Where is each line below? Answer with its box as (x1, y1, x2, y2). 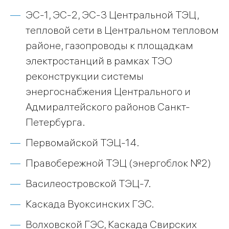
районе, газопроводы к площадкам (26, 39, 193, 52)
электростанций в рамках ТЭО (26, 54, 172, 67)
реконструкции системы (26, 70, 144, 83)
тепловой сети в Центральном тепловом (26, 24, 219, 37)
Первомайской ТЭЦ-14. (26, 136, 139, 149)
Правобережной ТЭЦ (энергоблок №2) (26, 156, 211, 170)
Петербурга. (26, 116, 85, 129)
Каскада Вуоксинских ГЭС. (26, 197, 154, 211)
